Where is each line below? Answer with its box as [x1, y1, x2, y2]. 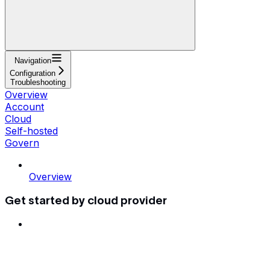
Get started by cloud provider [5, 193, 167, 207]
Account [5, 100, 44, 113]
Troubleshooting [10, 77, 66, 87]
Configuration [10, 68, 55, 78]
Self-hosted [5, 124, 58, 137]
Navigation [14, 55, 51, 65]
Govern [5, 136, 39, 149]
